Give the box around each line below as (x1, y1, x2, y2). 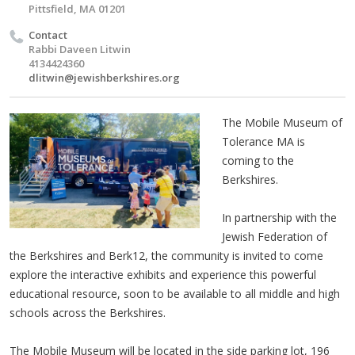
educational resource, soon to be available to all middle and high (10, 285, 340, 301)
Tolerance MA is (222, 133, 305, 149)
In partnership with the (222, 209, 337, 225)
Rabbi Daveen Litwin (29, 41, 131, 56)
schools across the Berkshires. (10, 304, 172, 320)
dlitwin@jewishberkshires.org (29, 70, 180, 85)
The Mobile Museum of (222, 114, 342, 130)
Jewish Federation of (222, 228, 327, 244)
